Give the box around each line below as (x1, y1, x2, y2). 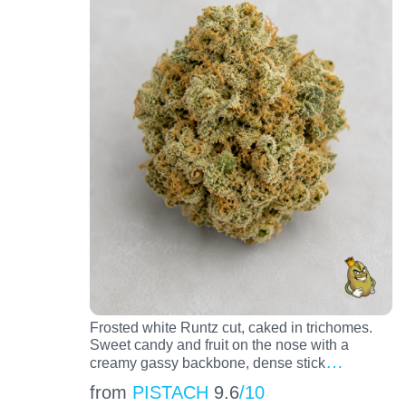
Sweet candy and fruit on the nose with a (89, 336, 349, 353)
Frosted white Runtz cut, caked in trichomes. (89, 319, 372, 336)
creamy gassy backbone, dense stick (89, 354, 325, 372)
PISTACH (131, 382, 208, 403)
